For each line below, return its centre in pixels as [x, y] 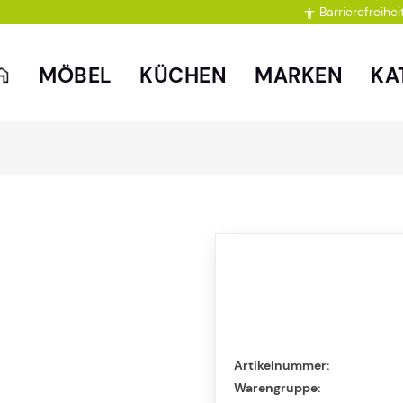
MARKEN [299, 76]
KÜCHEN [184, 76]
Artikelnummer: [282, 365]
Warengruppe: [277, 388]
